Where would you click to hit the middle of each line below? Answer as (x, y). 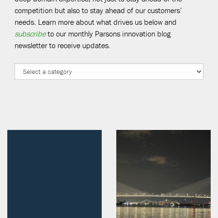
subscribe (30, 34)
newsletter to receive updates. (63, 45)
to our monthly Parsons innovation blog (108, 34)
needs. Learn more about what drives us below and (96, 22)
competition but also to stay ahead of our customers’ (98, 10)
